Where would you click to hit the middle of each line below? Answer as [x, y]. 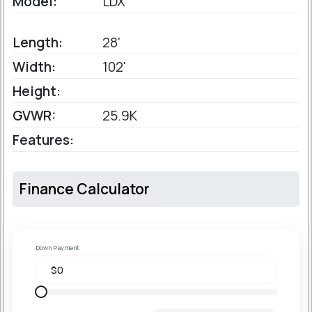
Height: [37, 92]
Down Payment [57, 248]
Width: [34, 67]
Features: [43, 140]
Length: [38, 43]
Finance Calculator [85, 189]
